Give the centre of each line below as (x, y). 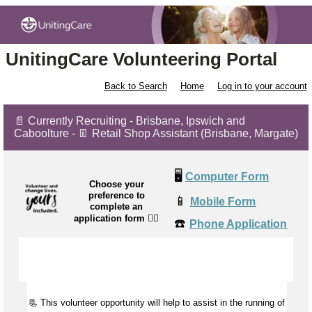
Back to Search (135, 86)
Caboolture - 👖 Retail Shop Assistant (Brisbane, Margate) (156, 134)
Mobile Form (223, 202)
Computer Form (227, 177)
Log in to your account (262, 86)
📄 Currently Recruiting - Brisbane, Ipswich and (130, 121)
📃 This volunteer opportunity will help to (111, 303)
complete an (116, 207)
